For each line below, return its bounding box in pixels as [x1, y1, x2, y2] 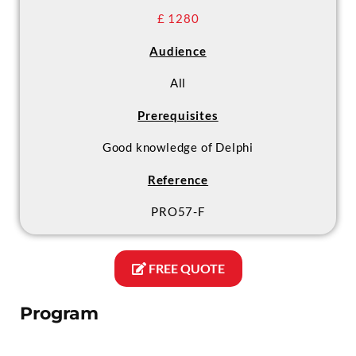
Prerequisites [137, 107, 219, 122]
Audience [149, 43, 207, 58]
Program [20, 303, 99, 324]
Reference [147, 172, 209, 187]
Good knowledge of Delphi [102, 140, 254, 154]
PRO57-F [151, 204, 205, 219]
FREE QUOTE [145, 261, 225, 276]
